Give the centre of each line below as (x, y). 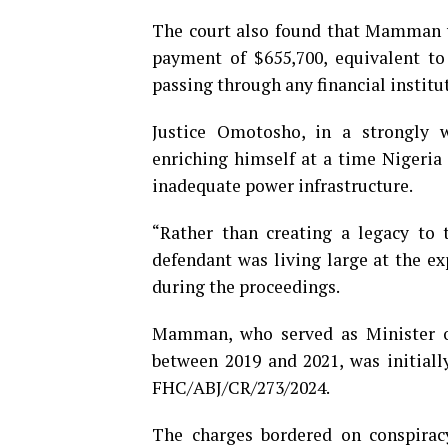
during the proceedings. (246, 286)
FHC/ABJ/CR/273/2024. (241, 387)
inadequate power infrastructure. (282, 185)
